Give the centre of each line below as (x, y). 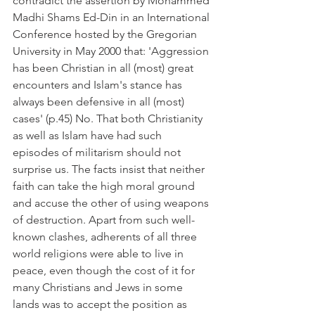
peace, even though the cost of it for (105, 270)
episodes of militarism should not (98, 152)
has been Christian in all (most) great (104, 68)
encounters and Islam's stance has (99, 85)
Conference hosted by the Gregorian (106, 34)
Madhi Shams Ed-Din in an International (112, 17)
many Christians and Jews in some (99, 287)
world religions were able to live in (99, 253)
